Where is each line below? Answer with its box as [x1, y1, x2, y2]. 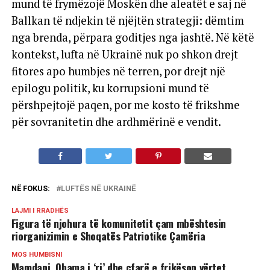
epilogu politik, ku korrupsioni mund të [11, 80, 209, 95]
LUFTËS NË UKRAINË [60, 183, 136, 193]
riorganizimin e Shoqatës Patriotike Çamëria [11, 227, 206, 243]
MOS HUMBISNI [11, 250, 62, 259]
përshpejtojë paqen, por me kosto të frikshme [11, 97, 240, 112]
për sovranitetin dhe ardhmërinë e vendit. [11, 114, 221, 129]
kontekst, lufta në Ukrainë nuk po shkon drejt [11, 46, 238, 61]
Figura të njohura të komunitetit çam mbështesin [11, 215, 227, 231]
